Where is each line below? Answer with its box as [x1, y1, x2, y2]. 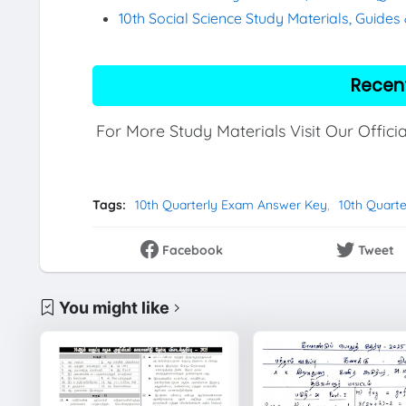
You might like [58, 297, 169, 317]
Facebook [162, 242, 224, 259]
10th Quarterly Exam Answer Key [134, 196, 327, 213]
